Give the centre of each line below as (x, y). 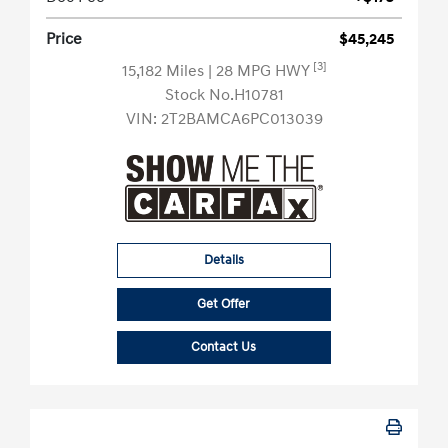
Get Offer (224, 304)
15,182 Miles (164, 71)
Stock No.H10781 (224, 95)
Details (223, 260)
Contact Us (224, 347)
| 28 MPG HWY (260, 71)
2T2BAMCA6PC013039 (241, 119)
